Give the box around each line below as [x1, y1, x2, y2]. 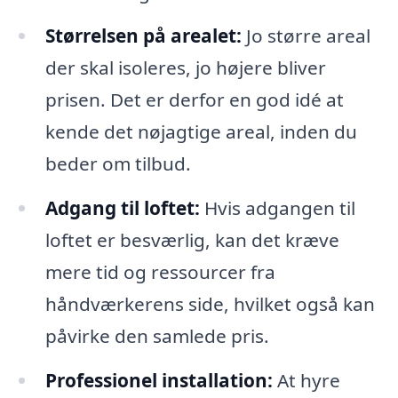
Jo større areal [241, 23, 370, 49]
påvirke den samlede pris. [44, 323, 269, 349]
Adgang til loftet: [44, 195, 200, 221]
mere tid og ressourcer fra [44, 259, 275, 285]
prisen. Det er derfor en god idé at [44, 87, 344, 113]
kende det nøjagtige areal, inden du [44, 119, 357, 145]
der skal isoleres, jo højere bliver [44, 55, 326, 81]
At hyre [272, 368, 340, 394]
